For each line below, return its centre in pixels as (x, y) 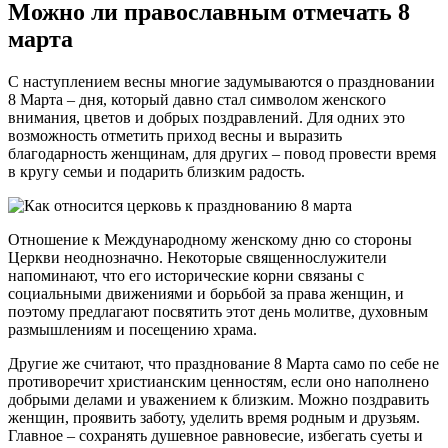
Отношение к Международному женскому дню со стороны (210, 240)
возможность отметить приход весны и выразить (175, 136)
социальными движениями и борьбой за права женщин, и (206, 294)
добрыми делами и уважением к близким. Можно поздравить (218, 400)
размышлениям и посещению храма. (132, 330)
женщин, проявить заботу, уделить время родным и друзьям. (214, 418)
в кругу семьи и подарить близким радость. (156, 172)
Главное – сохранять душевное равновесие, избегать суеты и (215, 436)
